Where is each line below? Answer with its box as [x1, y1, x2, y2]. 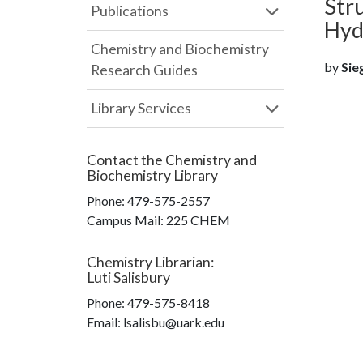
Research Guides [91, 62, 198, 79]
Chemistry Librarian [87, 254, 211, 271]
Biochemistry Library [87, 167, 218, 184]
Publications [91, 2, 169, 19]
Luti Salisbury [87, 269, 170, 286]
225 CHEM [166, 212, 230, 228]
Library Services [91, 100, 191, 117]
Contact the [87, 152, 165, 169]
